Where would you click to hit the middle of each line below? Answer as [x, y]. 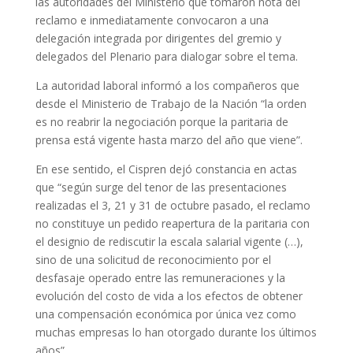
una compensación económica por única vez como [165, 314]
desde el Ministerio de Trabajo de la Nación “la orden [171, 104]
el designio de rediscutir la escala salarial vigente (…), [169, 242]
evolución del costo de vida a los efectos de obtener [169, 296]
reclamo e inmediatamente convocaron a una [152, 20]
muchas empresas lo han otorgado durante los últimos [176, 332]
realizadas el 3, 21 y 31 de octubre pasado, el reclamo [173, 205]
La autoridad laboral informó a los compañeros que [167, 85]
